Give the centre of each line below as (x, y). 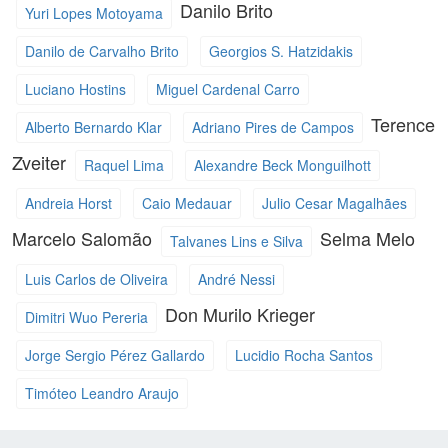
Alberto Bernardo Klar (93, 126)
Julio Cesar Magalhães (334, 202)
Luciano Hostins (75, 88)
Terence (403, 123)
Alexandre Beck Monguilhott (282, 164)
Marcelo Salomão (84, 237)
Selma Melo (367, 237)
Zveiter (41, 161)
